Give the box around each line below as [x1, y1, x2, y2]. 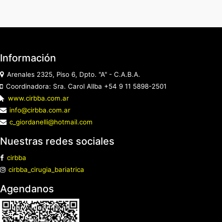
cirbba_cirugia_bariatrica [8, 166, 84, 174]
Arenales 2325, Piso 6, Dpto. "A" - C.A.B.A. [7, 70, 140, 79]
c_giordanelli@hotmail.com [9, 118, 93, 126]
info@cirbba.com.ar [9, 106, 70, 114]
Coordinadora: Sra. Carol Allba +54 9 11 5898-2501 [6, 82, 166, 91]
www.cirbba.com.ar [8, 94, 69, 103]
